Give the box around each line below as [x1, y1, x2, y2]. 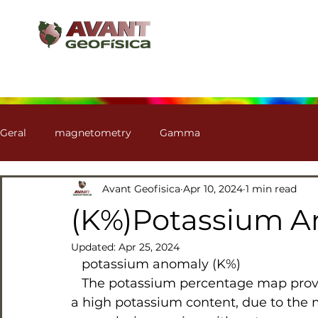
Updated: [71, 241, 119, 253]
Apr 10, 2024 [183, 182, 243, 195]
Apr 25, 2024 [119, 241, 180, 253]
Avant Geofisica [102, 182, 180, 195]
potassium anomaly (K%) [82, 256, 241, 272]
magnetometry [55, 126, 131, 139]
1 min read [246, 182, 297, 195]
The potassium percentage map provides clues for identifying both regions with [71, 275, 82, 291]
